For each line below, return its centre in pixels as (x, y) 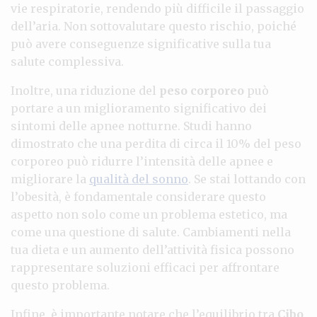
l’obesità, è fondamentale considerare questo (138, 196)
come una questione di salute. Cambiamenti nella (151, 232)
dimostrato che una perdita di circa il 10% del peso (156, 143)
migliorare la (50, 179)
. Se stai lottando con (247, 179)
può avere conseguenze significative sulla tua (141, 44)
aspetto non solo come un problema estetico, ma (149, 214)
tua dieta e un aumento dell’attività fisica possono (152, 249)
